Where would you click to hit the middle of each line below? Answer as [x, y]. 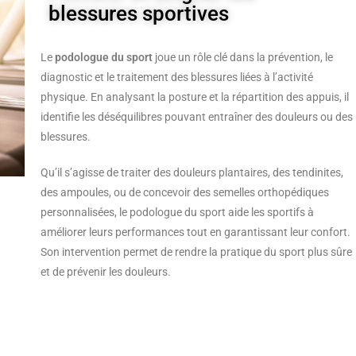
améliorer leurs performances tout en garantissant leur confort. [195, 232]
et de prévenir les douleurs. [105, 272]
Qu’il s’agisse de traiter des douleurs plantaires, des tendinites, [192, 172]
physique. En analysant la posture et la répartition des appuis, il [194, 97]
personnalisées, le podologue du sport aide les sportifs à [177, 212]
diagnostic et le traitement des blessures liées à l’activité [176, 77]
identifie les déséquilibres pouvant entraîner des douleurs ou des [196, 117]
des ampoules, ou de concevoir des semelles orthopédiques [184, 192]
